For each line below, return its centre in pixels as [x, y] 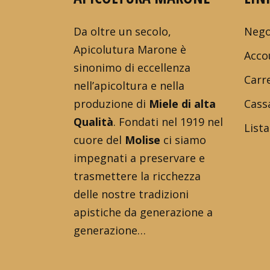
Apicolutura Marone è [130, 49]
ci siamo [183, 140]
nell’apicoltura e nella [129, 85]
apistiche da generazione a [143, 212]
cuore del [99, 140]
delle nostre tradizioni [131, 194]
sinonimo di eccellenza [132, 67]
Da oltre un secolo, [122, 31]
